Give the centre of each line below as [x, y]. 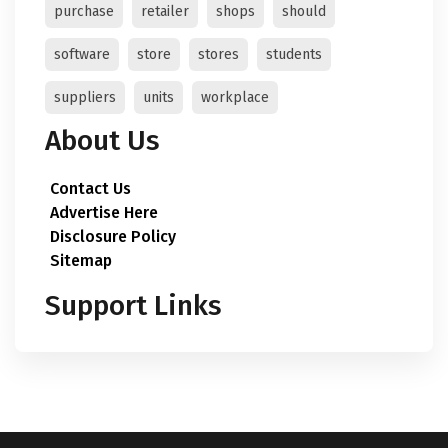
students [294, 54]
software [82, 54]
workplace [235, 97]
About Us [102, 140]
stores [218, 54]
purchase [84, 11]
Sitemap [81, 260]
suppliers [85, 97]
